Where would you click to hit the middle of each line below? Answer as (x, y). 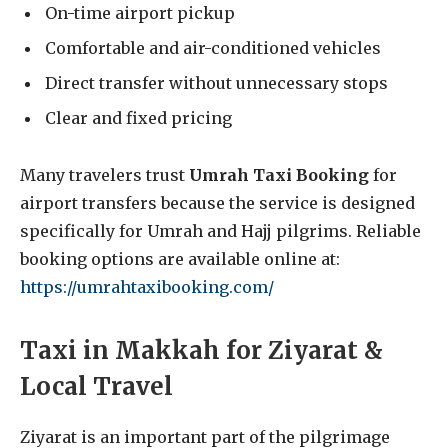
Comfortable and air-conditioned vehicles (213, 47)
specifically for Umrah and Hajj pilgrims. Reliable (220, 230)
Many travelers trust (104, 174)
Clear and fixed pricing (138, 117)
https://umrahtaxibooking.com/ (147, 286)
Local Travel (96, 386)
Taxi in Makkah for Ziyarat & (201, 350)
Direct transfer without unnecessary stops (216, 82)
